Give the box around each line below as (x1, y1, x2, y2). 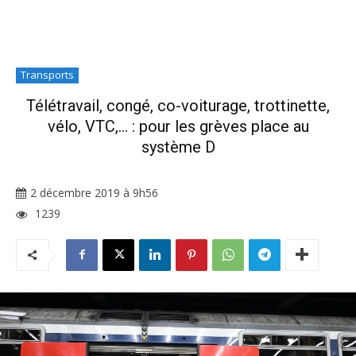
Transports (21, 68, 74, 82)
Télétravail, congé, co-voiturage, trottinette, (26, 96, 330, 115)
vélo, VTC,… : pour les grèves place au (47, 117, 309, 136)
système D (141, 137, 215, 157)
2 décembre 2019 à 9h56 (30, 185, 158, 201)
